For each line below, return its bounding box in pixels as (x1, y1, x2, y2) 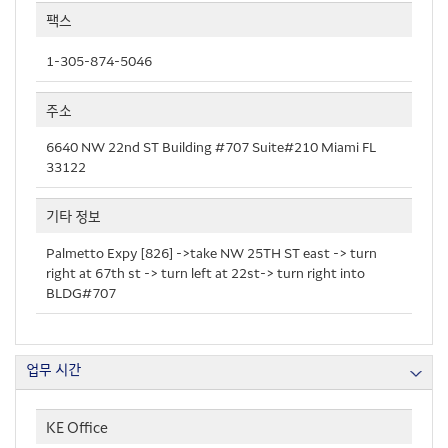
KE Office (46, 416, 108, 437)
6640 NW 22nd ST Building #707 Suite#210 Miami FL (46, 136, 376, 156)
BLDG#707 (46, 282, 116, 302)
